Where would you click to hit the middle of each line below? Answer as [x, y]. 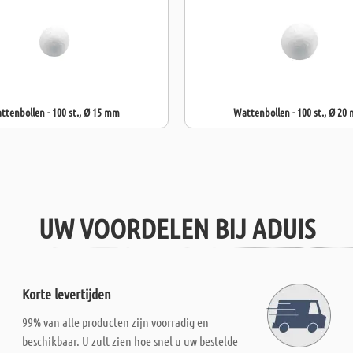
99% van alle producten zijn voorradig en [116, 322]
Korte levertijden [67, 294]
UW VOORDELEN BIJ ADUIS [176, 228]
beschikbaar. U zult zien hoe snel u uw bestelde [130, 341]
